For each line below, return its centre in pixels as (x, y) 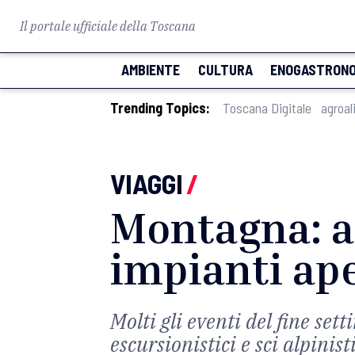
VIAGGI (147, 183)
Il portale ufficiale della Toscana (108, 26)
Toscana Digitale (267, 108)
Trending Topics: (160, 108)
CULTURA (225, 70)
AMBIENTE (151, 70)
